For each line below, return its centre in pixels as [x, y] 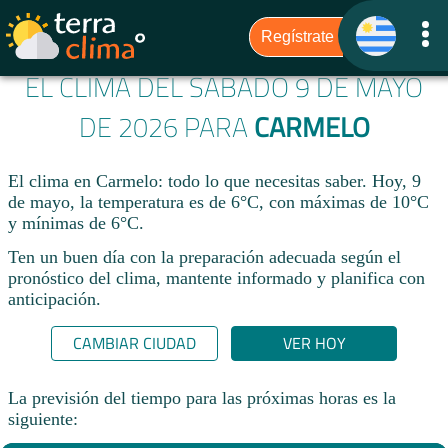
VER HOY [314, 343]
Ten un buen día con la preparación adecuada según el [204, 256]
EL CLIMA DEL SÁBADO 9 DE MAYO [224, 87]
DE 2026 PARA [166, 127]
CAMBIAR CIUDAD [134, 343]
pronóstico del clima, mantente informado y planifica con [216, 277]
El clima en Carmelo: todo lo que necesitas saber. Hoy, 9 [214, 181]
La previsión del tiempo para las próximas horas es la [202, 397]
